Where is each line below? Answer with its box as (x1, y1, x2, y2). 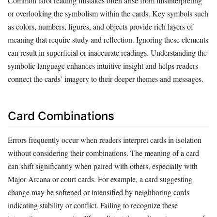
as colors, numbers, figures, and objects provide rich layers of (8, 21, 193, 32)
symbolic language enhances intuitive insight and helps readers (8, 61, 198, 71)
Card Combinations (8, 109, 114, 124)
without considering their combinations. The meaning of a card (8, 148, 199, 158)
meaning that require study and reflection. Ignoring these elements (8, 34, 208, 45)
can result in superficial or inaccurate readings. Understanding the (8, 47, 207, 58)
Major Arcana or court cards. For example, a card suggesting (8, 174, 192, 185)
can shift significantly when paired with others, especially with (8, 161, 198, 171)
